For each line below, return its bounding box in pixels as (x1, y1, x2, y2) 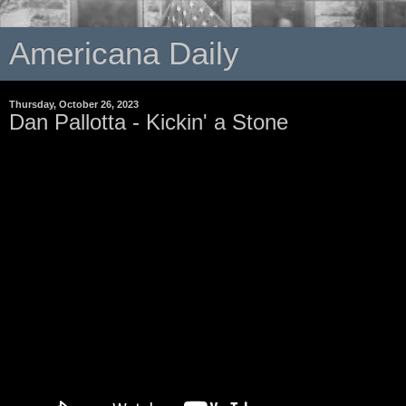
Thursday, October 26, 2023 (9, 99, 139, 110)
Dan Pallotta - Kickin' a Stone (9, 110, 288, 134)
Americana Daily (9, 36, 239, 71)
